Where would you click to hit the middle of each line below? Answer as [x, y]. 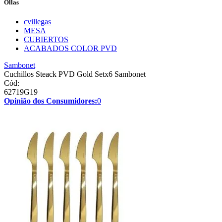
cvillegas [37, 22]
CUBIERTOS [46, 40]
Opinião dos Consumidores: [51, 101]
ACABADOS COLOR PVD [70, 49]
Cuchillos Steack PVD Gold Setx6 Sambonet [75, 74]
